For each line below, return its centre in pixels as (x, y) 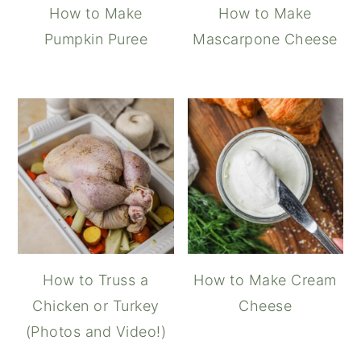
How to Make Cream (265, 280)
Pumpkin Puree (96, 39)
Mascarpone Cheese (265, 39)
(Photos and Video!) (96, 332)
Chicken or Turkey (96, 306)
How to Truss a (96, 280)
